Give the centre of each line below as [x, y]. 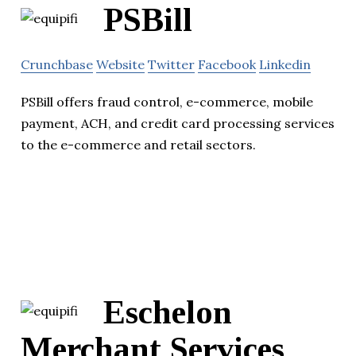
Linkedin [285, 65]
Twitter [171, 65]
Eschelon [168, 313]
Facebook [227, 65]
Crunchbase [57, 65]
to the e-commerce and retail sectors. [138, 145]
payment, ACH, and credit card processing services [178, 124]
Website [120, 65]
